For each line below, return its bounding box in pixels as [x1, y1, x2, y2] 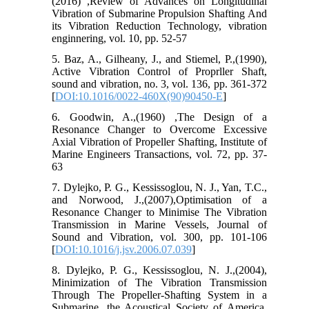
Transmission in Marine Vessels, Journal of [52, 219, 267, 231]
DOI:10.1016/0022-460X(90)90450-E [55, 90, 223, 103]
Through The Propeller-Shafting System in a [52, 289, 267, 301]
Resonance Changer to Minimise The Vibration [52, 206, 267, 219]
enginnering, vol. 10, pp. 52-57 [52, 32, 188, 45]
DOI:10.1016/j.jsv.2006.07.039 [55, 243, 192, 256]
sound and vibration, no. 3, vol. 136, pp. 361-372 [52, 78, 267, 90]
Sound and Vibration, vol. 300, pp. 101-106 [52, 231, 267, 243]
